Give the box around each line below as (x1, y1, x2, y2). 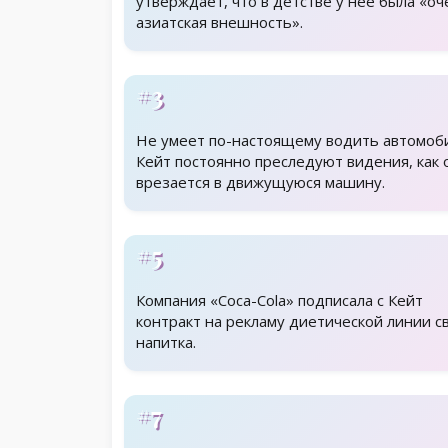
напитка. (136, 332, 196, 353)
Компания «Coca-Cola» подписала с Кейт (136, 290, 423, 311)
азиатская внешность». (136, 12, 303, 33)
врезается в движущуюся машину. (136, 172, 385, 193)
